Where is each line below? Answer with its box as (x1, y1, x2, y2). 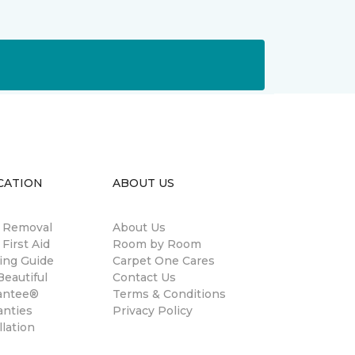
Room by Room (113, 236, 201, 251)
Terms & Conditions (113, 286, 226, 301)
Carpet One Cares (113, 253, 215, 268)
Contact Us (113, 269, 176, 284)
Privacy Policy (113, 303, 193, 318)
